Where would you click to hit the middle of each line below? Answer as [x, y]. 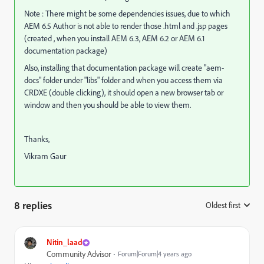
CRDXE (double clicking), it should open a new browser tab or [124, 93]
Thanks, [37, 139]
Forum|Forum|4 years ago [155, 254]
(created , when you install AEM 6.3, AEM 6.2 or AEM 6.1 [114, 38]
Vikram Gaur [45, 156]
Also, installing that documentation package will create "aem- [124, 68]
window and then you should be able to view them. [108, 105]
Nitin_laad [65, 242]
